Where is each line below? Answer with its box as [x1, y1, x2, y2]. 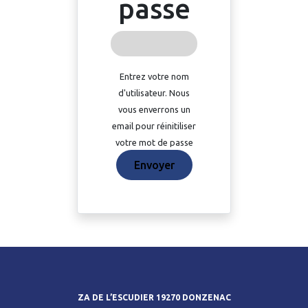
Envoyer [133, 159, 175, 171]
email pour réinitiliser [112, 121, 196, 131]
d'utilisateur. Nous [118, 88, 190, 98]
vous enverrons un [118, 104, 190, 114]
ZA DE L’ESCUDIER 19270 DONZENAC [77, 293, 231, 302]
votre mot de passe [115, 137, 193, 147]
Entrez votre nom [119, 71, 189, 81]
